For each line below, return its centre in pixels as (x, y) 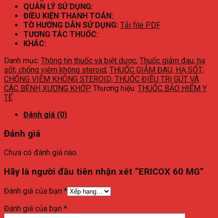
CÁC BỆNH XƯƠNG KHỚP (47, 88)
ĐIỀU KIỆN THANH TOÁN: (68, 16)
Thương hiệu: (115, 88)
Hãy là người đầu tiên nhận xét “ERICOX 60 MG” (104, 172)
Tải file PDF (140, 25)
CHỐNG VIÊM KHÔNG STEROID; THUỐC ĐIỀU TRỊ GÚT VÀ (101, 79)
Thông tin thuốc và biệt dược (89, 60)
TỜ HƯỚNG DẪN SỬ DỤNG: (72, 25)
